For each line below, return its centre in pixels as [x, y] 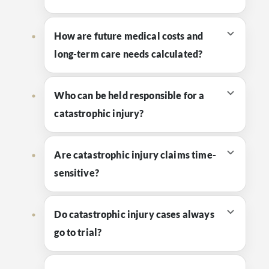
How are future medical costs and [129, 36]
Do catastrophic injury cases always [134, 214]
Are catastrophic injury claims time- [135, 155]
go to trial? [78, 232]
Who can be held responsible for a [129, 95]
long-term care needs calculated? [128, 54]
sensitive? [77, 173]
